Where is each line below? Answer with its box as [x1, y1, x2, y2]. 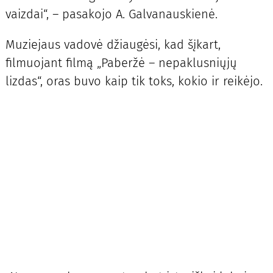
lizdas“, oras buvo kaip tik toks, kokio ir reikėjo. [5, 74, 263, 89]
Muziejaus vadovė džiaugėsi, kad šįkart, [5, 37, 221, 52]
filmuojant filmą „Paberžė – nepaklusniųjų [5, 55, 237, 71]
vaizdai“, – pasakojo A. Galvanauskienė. [5, 7, 218, 22]
